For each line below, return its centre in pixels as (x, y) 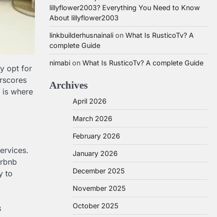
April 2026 (90, 101)
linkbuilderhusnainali (81, 35)
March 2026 (93, 118)
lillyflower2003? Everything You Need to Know (125, 8)
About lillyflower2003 (84, 18)
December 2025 (99, 171)
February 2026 (96, 136)
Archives (69, 85)
